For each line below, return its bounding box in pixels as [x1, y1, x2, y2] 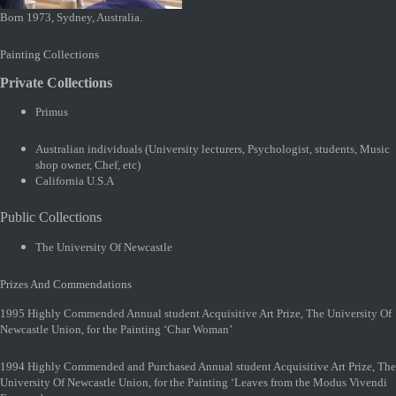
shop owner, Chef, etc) [35, 159, 141, 172]
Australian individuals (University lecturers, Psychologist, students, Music [35, 143, 390, 156]
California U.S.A [35, 175, 114, 188]
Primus [35, 106, 68, 119]
